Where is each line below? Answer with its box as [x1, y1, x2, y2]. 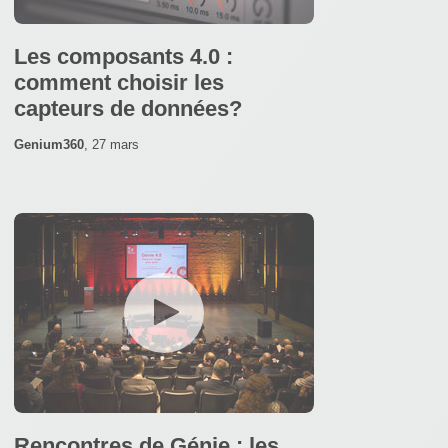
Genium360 [14, 136, 84, 152]
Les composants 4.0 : [14, 43, 233, 69]
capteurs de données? [14, 95, 242, 121]
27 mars [92, 136, 139, 152]
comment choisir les [14, 69, 224, 95]
